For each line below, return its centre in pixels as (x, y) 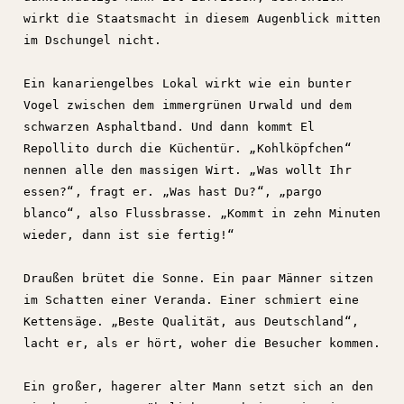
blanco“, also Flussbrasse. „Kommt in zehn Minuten (202, 213)
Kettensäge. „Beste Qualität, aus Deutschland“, (191, 321)
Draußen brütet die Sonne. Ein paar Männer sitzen (198, 278)
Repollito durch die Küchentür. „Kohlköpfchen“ (188, 148)
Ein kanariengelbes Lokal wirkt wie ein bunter (188, 83)
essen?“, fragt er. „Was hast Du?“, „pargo (173, 192)
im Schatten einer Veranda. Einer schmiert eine (191, 300)
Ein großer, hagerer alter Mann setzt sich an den (198, 386)
